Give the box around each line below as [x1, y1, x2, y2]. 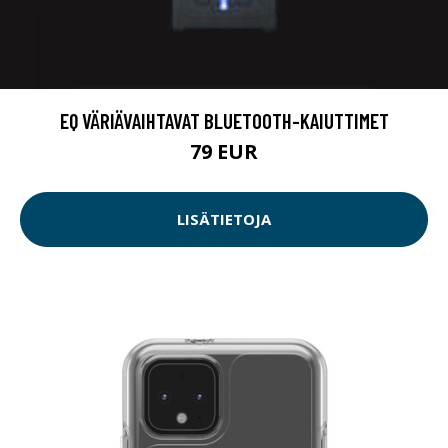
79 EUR [190, 137, 258, 165]
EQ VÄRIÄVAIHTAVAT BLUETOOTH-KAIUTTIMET [59, 107, 389, 133]
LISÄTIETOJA [177, 209, 271, 230]
